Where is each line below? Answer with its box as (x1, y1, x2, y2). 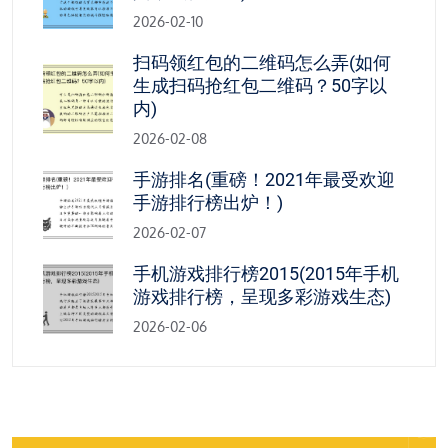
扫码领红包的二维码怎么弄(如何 (133, 51, 391, 73)
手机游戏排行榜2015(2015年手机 (133, 262, 399, 284)
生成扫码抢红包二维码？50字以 (133, 74, 387, 96)
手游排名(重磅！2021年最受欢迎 (133, 168, 395, 190)
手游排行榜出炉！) (133, 191, 283, 213)
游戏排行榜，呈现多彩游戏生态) (133, 285, 391, 307)
